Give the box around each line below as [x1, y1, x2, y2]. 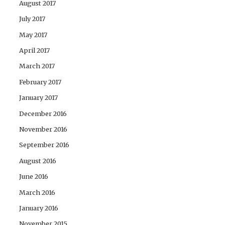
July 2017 [19, 15, 46, 23]
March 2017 [19, 62, 55, 70]
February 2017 [19, 77, 62, 86]
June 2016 [19, 172, 49, 181]
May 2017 [19, 30, 48, 39]
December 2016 [19, 109, 67, 118]
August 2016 [19, 156, 57, 165]
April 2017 [19, 46, 50, 55]
